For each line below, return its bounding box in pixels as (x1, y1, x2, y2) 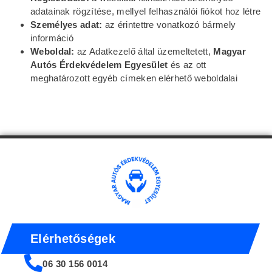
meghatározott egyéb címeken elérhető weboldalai (30, 73, 238, 84)
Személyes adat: (30, 19, 103, 30)
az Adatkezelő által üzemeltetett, (74, 46, 214, 57)
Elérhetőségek (30, 231, 115, 245)
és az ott (168, 59, 206, 70)
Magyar (213, 46, 246, 57)
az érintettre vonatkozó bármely (102, 19, 236, 30)
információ (30, 33, 73, 44)
